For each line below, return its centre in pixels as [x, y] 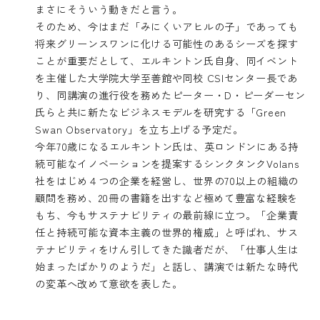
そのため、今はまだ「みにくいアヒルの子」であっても [167, 26]
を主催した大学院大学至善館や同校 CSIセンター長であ [166, 77]
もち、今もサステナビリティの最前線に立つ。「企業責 [167, 215]
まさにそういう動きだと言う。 [109, 9]
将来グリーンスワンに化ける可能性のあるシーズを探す [167, 43]
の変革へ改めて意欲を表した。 [109, 283]
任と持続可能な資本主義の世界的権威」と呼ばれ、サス [167, 232]
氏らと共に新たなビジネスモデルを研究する [140, 112]
